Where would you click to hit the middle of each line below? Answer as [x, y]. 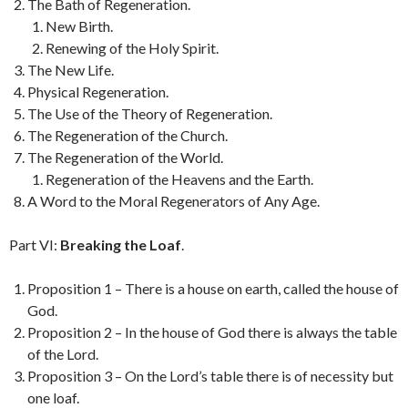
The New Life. [71, 70]
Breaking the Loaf [121, 245]
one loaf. [53, 398]
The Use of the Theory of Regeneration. [150, 113]
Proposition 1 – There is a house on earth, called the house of [213, 288]
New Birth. [79, 26]
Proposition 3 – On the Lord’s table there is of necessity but [210, 376]
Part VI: [35, 245]
